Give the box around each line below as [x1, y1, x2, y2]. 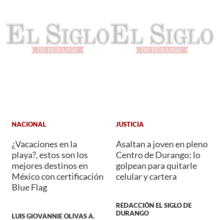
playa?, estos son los [12, 149, 88, 161]
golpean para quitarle [116, 160, 197, 171]
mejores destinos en [12, 160, 88, 171]
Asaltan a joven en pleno [116, 138, 208, 150]
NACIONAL [12, 120, 46, 128]
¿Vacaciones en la [12, 138, 77, 150]
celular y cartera [116, 171, 177, 182]
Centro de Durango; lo [116, 149, 200, 161]
